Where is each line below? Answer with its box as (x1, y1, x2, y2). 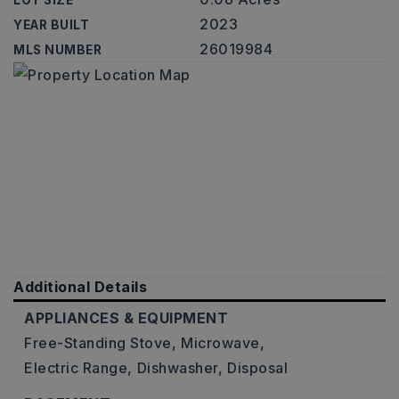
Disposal (227, 359, 288, 377)
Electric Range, (24, 359, 133, 377)
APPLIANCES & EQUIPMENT (24, 309, 228, 327)
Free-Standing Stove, (24, 334, 176, 352)
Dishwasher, (136, 359, 223, 377)
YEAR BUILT (13, 18, 89, 32)
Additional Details (13, 278, 147, 296)
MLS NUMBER (13, 43, 102, 57)
